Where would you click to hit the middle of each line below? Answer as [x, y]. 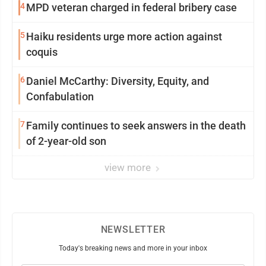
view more [129, 167]
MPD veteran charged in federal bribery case [132, 7]
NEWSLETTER [133, 229]
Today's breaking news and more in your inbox [133, 248]
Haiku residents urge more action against [124, 37]
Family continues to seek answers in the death [136, 126]
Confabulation [60, 96]
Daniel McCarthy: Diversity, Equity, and [118, 81]
